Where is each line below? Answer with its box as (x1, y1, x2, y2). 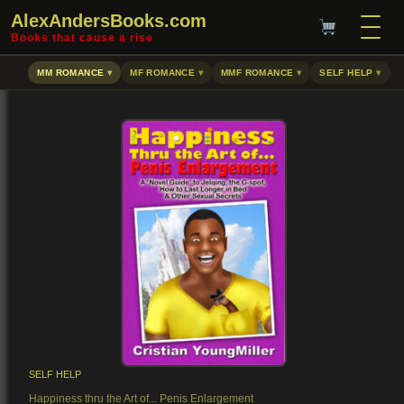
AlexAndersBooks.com (11, 11, 207, 31)
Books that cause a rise (11, 32, 153, 44)
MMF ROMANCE (221, 68, 294, 78)
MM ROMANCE (37, 68, 105, 78)
